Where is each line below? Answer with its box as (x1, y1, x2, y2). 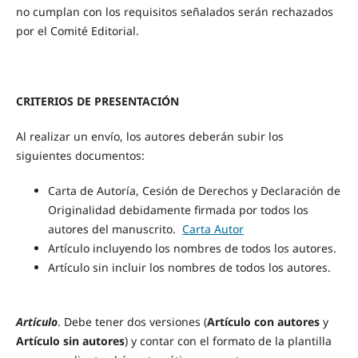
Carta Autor (181, 221, 244, 237)
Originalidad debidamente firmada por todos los (47, 202, 308, 218)
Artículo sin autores (15, 333, 125, 349)
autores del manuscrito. (47, 221, 182, 237)
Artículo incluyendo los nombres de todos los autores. (47, 241, 336, 257)
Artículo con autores (206, 314, 320, 330)
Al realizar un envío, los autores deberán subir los (15, 129, 284, 145)
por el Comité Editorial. (15, 23, 139, 38)
